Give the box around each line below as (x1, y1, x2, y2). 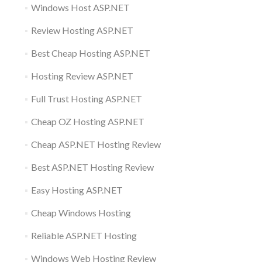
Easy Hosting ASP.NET (30, 184, 123, 195)
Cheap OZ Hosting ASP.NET (30, 115, 144, 127)
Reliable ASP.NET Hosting (30, 229, 137, 241)
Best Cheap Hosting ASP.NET (30, 47, 150, 58)
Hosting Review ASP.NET (30, 70, 133, 81)
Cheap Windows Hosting (30, 206, 131, 218)
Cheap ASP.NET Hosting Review (30, 138, 161, 150)
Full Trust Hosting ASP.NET (30, 92, 142, 104)
